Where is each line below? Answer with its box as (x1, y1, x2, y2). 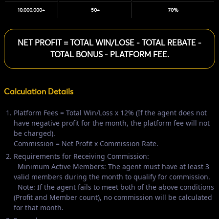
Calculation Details (4, 88, 73, 96)
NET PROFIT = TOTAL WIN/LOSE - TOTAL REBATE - (18, 39, 201, 47)
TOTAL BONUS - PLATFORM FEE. (50, 50, 169, 59)
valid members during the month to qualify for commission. (14, 172, 210, 181)
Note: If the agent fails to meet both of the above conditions (14, 182, 214, 192)
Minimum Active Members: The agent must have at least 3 (14, 161, 209, 171)
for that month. (14, 202, 64, 212)
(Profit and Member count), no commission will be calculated (14, 192, 212, 202)
